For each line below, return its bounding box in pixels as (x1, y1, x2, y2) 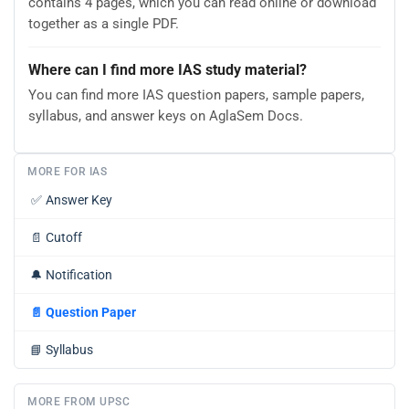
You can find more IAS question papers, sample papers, (28, 86, 364, 103)
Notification (46, 267, 112, 283)
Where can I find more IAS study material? (28, 60, 307, 79)
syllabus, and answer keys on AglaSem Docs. (28, 107, 303, 124)
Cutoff (46, 230, 82, 246)
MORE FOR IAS (27, 165, 107, 179)
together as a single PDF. (28, 15, 179, 32)
